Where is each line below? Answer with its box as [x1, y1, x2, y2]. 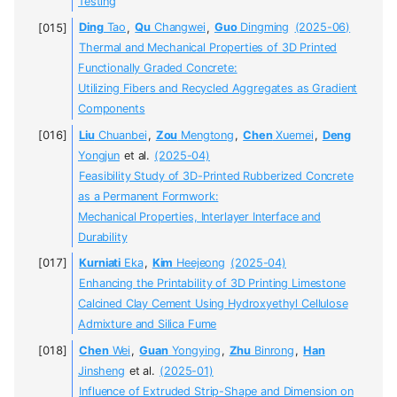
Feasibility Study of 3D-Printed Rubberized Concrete [79, 169, 354, 183]
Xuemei [272, 128, 314, 143]
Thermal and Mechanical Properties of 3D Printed [79, 41, 338, 55]
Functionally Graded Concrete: [78, 61, 237, 75]
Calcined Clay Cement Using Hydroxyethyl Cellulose [78, 297, 348, 311]
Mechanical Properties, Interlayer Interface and [78, 210, 321, 224]
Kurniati [79, 256, 121, 270]
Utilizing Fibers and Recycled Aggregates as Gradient [78, 82, 358, 96]
